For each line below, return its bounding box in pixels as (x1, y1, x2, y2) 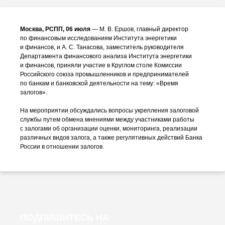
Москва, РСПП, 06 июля (20, 26, 92, 33)
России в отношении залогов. (20, 143, 104, 150)
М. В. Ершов (99, 26, 134, 33)
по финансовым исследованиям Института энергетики (20, 35, 177, 42)
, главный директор (134, 26, 188, 33)
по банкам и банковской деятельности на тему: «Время (20, 80, 178, 87)
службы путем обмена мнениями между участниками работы (20, 116, 194, 123)
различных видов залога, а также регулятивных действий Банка (20, 134, 202, 141)
